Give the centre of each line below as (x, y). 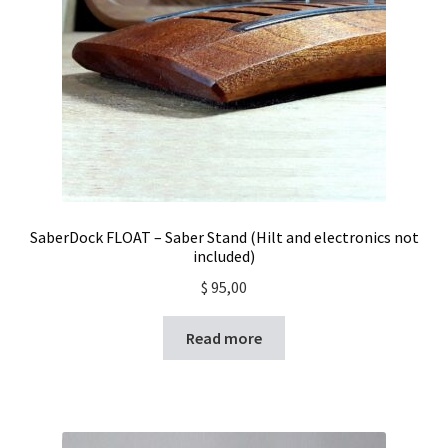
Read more (224, 337)
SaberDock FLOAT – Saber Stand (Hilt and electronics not (224, 237)
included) (224, 256)
